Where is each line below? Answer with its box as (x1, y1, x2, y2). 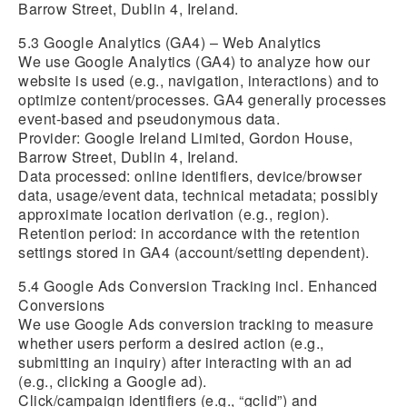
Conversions (18, 294, 105, 315)
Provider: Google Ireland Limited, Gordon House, (18, 127, 353, 148)
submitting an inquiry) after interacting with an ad (18, 352, 352, 372)
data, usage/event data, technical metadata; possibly (18, 184, 378, 205)
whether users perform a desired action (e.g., (18, 333, 324, 353)
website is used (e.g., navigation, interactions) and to (18, 70, 380, 91)
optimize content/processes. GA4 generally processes (18, 89, 387, 110)
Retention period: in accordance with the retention (18, 223, 360, 243)
